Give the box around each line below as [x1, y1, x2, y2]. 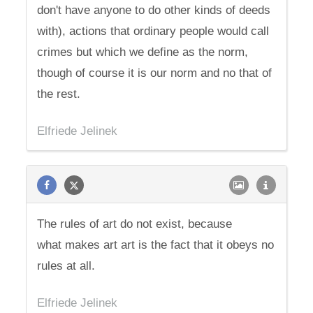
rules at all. [37, 259, 96, 272]
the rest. [37, 87, 81, 101]
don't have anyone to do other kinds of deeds [37, 3, 271, 17]
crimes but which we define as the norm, [37, 45, 249, 59]
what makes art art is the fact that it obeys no [37, 238, 275, 252]
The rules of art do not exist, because [37, 217, 233, 231]
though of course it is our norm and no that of [37, 66, 272, 80]
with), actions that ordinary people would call [37, 24, 270, 38]
